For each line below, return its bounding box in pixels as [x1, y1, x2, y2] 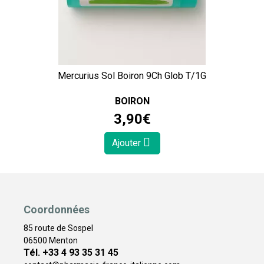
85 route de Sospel [24, 223, 93, 233]
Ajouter [111, 137, 143, 149]
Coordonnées [24, 203, 90, 216]
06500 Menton [24, 236, 78, 246]
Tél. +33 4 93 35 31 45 [24, 247, 118, 259]
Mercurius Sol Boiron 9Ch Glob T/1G [58, 70, 206, 82]
